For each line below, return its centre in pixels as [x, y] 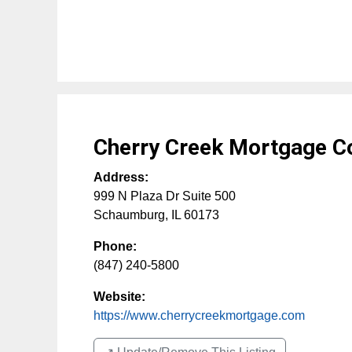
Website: [119, 297]
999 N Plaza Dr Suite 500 [165, 196]
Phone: [115, 246]
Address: [121, 177]
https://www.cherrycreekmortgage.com [199, 315]
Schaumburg [129, 215]
